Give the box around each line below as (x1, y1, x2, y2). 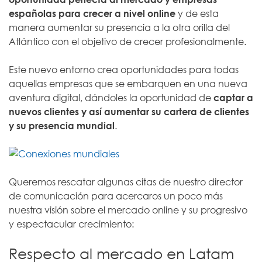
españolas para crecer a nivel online (9, 8, 175, 19)
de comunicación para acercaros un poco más (9, 190, 223, 202)
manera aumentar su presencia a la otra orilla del (9, 22, 230, 33)
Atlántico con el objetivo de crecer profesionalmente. (9, 36, 246, 47)
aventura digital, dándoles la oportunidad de (9, 92, 213, 104)
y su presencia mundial (9, 120, 115, 132)
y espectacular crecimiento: (9, 218, 134, 230)
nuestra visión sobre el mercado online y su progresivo (9, 204, 247, 216)
